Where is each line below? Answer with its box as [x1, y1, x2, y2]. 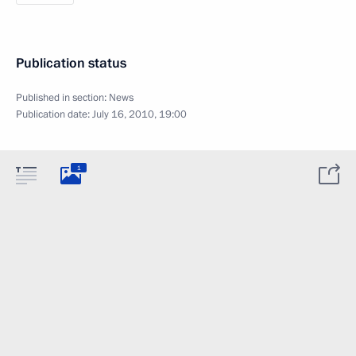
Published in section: [16, 91, 109, 105]
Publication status [16, 54, 126, 72]
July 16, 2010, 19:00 [92, 107, 187, 122]
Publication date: [16, 107, 92, 122]
